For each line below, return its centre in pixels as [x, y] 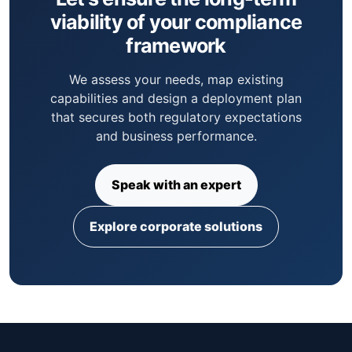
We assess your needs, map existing [176, 79]
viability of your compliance [176, 22]
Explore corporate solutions [176, 227]
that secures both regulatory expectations [176, 117]
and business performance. [176, 136]
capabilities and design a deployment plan [176, 98]
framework [176, 45]
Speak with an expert [176, 185]
